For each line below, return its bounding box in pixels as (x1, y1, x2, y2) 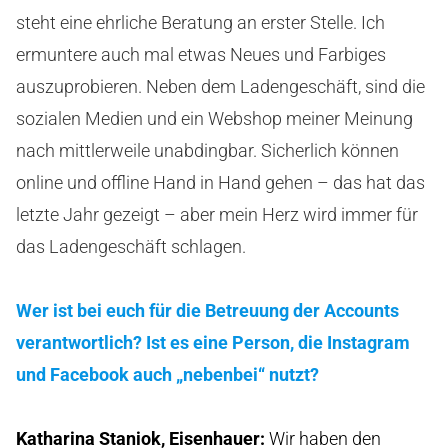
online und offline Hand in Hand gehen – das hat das (16, 171, 425, 193)
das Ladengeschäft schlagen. (16, 235, 246, 257)
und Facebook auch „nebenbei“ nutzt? (16, 363, 319, 385)
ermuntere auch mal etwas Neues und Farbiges (16, 43, 386, 65)
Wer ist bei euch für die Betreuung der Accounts (16, 299, 399, 321)
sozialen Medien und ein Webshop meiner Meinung (16, 107, 413, 129)
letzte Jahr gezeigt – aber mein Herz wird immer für (16, 203, 418, 225)
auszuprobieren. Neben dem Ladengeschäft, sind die (16, 75, 425, 97)
